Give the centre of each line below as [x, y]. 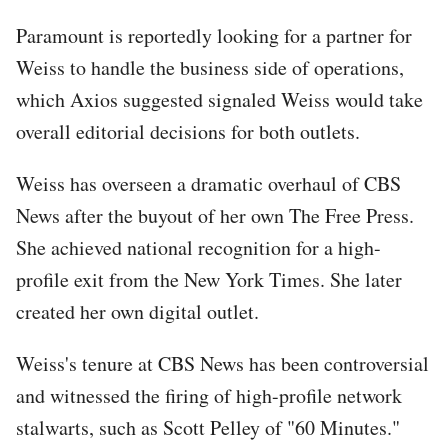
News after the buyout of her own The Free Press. [215, 215]
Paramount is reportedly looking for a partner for [214, 35]
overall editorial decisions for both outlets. [188, 131]
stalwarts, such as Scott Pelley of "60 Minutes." [208, 427]
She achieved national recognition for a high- [198, 247]
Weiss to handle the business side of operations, [210, 67]
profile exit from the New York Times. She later [209, 279]
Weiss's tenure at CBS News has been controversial [222, 363]
